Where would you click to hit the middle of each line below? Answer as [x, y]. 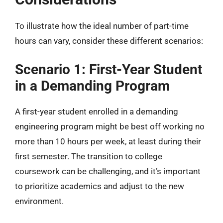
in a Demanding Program [92, 86]
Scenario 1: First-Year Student [109, 69]
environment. [39, 201]
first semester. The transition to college [89, 156]
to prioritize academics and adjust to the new [100, 186]
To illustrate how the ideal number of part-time [102, 26]
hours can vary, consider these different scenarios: [109, 41]
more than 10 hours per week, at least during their [108, 141]
